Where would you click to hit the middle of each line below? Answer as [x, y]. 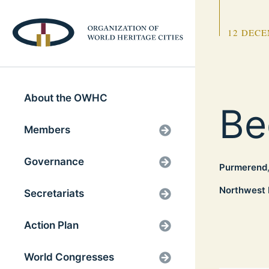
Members [47, 130]
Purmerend [243, 167]
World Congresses [69, 257]
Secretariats [54, 194]
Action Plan [51, 225]
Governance [54, 162]
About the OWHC [66, 98]
